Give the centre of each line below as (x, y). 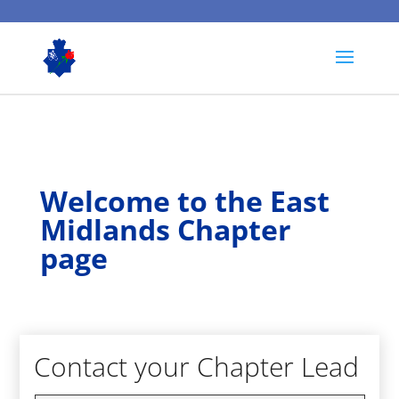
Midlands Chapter (165, 229)
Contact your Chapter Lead (197, 366)
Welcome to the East (184, 201)
